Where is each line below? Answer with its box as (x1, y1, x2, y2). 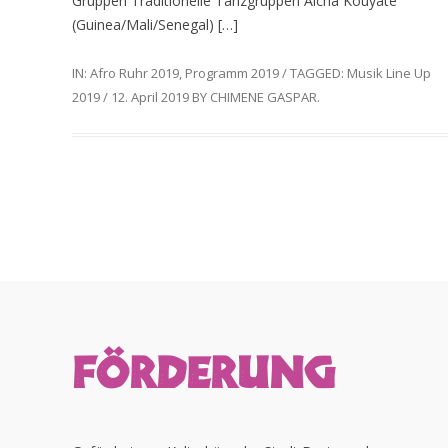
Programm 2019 (185, 64, 279, 83)
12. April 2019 (111, 88, 189, 107)
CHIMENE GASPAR (210, 88, 317, 107)
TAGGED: (290, 64, 344, 83)
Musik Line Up (347, 64, 431, 83)
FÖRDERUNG (72, 356, 336, 390)
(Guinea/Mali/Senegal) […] (72, 15, 238, 35)
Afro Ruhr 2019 (90, 64, 179, 83)
